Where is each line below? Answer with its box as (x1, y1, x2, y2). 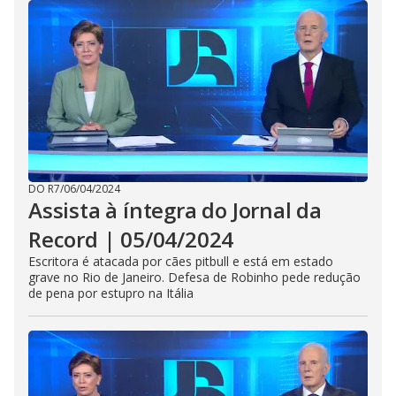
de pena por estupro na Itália (28, 285, 194, 301)
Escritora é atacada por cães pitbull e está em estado (28, 253, 333, 270)
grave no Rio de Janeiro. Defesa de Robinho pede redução (28, 269, 361, 286)
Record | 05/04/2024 (28, 225, 234, 254)
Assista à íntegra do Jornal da (28, 195, 322, 225)
